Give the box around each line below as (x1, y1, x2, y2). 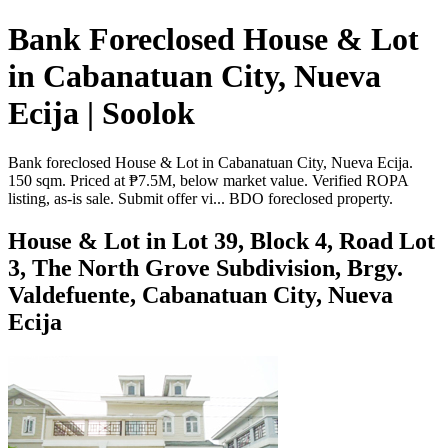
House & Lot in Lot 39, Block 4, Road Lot (8, 227, 435, 254)
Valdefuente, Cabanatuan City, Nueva (8, 281, 393, 308)
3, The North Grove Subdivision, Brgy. (8, 254, 403, 281)
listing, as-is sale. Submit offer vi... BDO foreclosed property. (8, 189, 393, 207)
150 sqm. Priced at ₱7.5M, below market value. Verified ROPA (8, 171, 408, 189)
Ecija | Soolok (8, 95, 195, 132)
